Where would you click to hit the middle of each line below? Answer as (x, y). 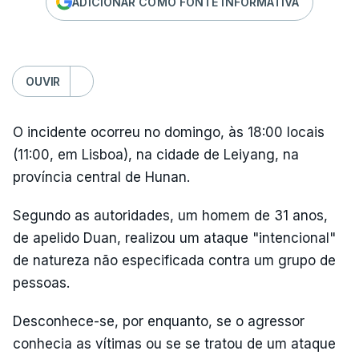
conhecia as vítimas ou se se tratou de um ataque (174, 344)
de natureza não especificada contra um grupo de (174, 260)
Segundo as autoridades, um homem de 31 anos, (170, 216)
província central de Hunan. (101, 177)
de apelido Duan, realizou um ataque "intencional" (174, 238)
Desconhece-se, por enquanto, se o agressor (159, 321)
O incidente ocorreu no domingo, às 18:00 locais (169, 132)
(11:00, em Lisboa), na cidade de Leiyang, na (156, 155)
